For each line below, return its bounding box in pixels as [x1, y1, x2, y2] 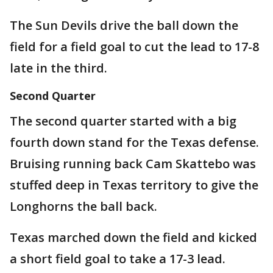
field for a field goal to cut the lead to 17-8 [10, 38, 259, 55]
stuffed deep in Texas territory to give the [10, 176, 258, 193]
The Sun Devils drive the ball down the [10, 16, 238, 34]
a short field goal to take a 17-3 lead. [10, 250, 225, 267]
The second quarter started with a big [10, 112, 236, 129]
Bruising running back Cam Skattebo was [10, 155, 256, 172]
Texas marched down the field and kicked [10, 229, 257, 246]
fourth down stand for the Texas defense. [10, 133, 259, 151]
